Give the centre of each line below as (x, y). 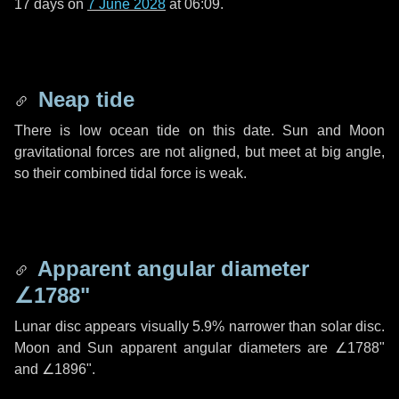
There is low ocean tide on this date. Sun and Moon (199, 130)
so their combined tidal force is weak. (130, 173)
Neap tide (83, 99)
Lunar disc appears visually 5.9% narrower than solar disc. (199, 326)
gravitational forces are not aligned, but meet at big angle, (199, 152)
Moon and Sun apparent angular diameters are (175, 348)
